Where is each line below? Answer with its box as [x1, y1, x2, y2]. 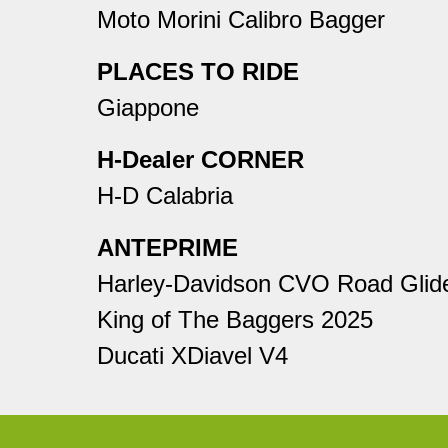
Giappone [97, 94, 199, 122]
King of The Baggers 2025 [97, 306, 373, 334]
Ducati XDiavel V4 [97, 342, 288, 370]
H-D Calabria [97, 182, 233, 210]
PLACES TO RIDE [97, 58, 299, 86]
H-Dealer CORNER [97, 146, 304, 174]
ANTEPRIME [97, 234, 238, 262]
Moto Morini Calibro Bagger [97, 6, 385, 34]
